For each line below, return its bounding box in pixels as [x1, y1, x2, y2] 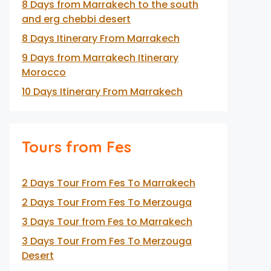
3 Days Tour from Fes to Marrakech [22, 215, 192, 229]
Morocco [22, 65, 66, 79]
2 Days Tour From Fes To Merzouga [22, 195, 192, 209]
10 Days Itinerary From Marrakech [22, 85, 183, 99]
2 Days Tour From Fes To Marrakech [22, 176, 195, 190]
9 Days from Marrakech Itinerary [22, 51, 178, 65]
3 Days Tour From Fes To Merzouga [22, 234, 192, 248]
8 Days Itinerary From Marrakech [22, 31, 180, 45]
